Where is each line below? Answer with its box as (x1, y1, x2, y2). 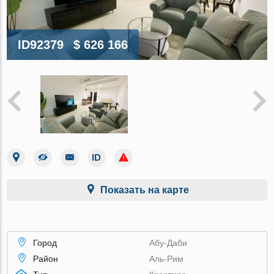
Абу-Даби (149, 237, 188, 248)
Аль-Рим (149, 253, 184, 264)
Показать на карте (100, 184, 189, 195)
